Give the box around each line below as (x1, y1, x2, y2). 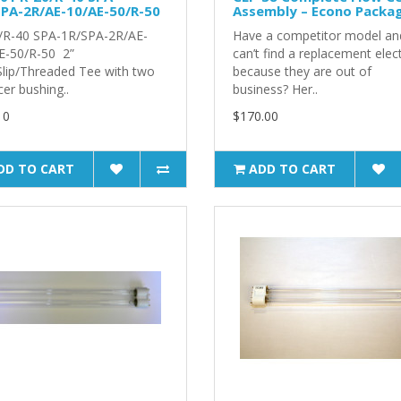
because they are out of (232, 62, 371, 80)
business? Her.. (232, 80, 318, 98)
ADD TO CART (249, 159, 337, 177)
